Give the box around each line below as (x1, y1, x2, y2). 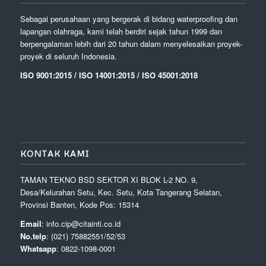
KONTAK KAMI (20, 148, 90, 159)
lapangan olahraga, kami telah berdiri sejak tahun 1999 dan (20, 25, 222, 37)
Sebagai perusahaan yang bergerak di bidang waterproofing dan (20, 12, 237, 24)
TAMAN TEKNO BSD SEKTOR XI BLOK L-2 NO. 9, (20, 173, 198, 185)
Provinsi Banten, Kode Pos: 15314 (20, 198, 139, 210)
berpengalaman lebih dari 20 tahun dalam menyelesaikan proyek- (20, 37, 242, 49)
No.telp (20, 230, 46, 242)
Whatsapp (20, 242, 56, 254)
